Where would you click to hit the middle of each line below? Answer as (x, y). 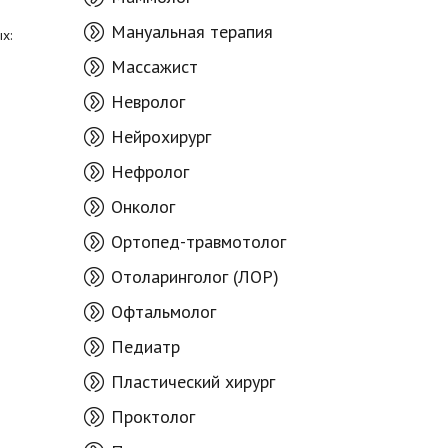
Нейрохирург (160, 136)
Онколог (142, 206)
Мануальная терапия (191, 31)
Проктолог (152, 416)
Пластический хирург (192, 381)
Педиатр (145, 346)
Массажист (154, 66)
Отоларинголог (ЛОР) (194, 276)
